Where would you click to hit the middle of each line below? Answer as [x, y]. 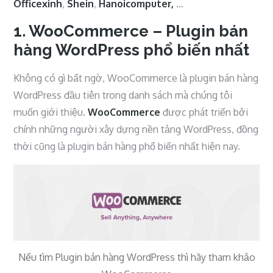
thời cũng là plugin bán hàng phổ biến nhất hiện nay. [127, 146]
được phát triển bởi [204, 112]
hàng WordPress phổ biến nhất [132, 50]
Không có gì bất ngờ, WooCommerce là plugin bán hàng [136, 78]
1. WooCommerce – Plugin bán [131, 31]
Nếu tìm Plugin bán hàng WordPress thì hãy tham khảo [136, 257]
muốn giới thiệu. [51, 112]
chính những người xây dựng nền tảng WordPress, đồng [136, 129]
